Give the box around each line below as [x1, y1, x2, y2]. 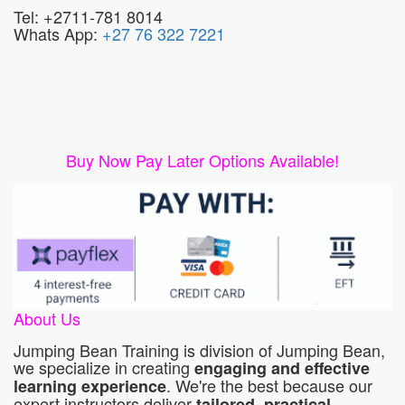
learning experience [14, 374, 166, 399]
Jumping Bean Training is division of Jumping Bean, [14, 338, 385, 363]
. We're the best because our [166, 373, 372, 398]
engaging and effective [194, 356, 370, 381]
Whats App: [14, 22, 102, 45]
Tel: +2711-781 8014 [14, 5, 163, 28]
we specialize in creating [14, 355, 194, 380]
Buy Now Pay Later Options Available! [66, 148, 339, 172]
